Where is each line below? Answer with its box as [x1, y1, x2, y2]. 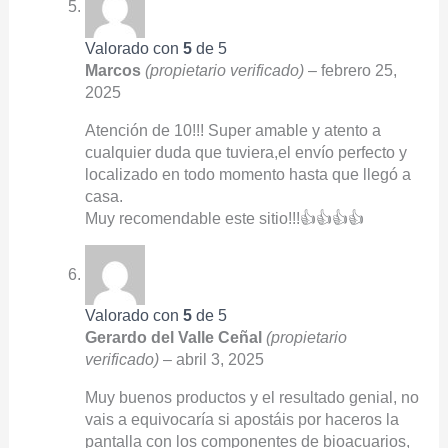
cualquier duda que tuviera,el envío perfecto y [84, 143, 407, 161]
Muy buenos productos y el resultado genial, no [84, 388, 419, 406]
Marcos [84, 61, 145, 79]
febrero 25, [320, 61, 397, 79]
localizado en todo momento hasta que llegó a [84, 165, 411, 183]
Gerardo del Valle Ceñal [84, 329, 266, 347]
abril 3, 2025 [175, 351, 264, 369]
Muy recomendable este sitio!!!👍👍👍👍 [84, 209, 364, 227]
